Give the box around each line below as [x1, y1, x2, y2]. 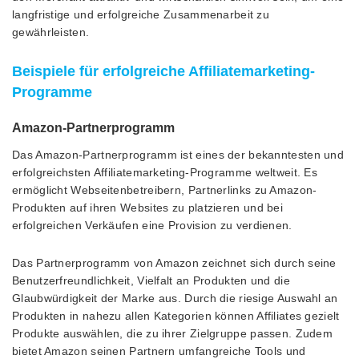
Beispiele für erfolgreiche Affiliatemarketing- [12, 63, 315, 79]
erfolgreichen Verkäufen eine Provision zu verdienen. [12, 218, 292, 232]
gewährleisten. [12, 25, 90, 38]
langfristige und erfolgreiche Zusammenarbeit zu [12, 7, 270, 21]
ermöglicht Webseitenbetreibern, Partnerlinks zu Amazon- [12, 183, 317, 196]
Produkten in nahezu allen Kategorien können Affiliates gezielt [12, 309, 340, 322]
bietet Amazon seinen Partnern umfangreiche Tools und [12, 344, 306, 357]
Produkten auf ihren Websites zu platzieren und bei [12, 200, 283, 214]
